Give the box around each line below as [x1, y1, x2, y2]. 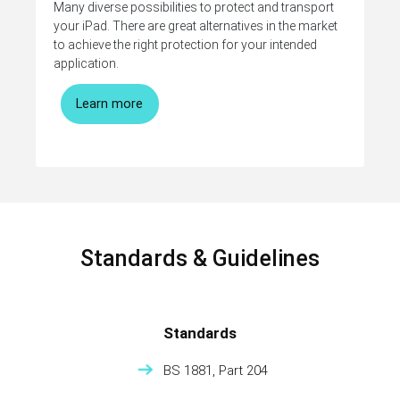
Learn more [76, 96, 144, 112]
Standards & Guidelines [80, 246, 320, 272]
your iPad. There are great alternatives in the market [54, 18, 337, 33]
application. [54, 55, 119, 71]
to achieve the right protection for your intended [54, 37, 317, 52]
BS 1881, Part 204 [163, 362, 269, 379]
